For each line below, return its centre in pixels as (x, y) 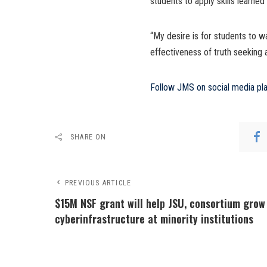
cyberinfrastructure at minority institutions (154, 219)
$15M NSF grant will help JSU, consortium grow (160, 204)
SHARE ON (89, 137)
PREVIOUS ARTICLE (98, 183)
